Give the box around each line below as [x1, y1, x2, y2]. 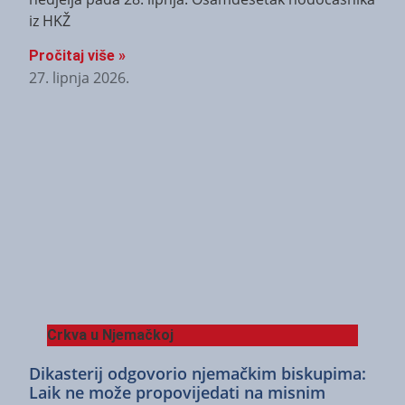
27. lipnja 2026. [29, 68, 129, 89]
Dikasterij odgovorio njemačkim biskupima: [29, 363, 366, 385]
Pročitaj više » [29, 47, 126, 65]
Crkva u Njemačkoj [47, 326, 174, 344]
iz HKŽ [29, 11, 71, 32]
